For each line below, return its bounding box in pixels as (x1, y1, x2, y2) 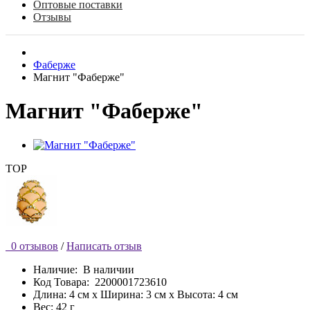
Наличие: (33, 263, 83, 275)
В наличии (83, 263, 134, 275)
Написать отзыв (66, 239, 142, 252)
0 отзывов (6, 239, 58, 252)
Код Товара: (33, 275, 89, 288)
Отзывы (33, 11, 71, 23)
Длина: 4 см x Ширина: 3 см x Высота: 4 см (33, 288, 238, 300)
